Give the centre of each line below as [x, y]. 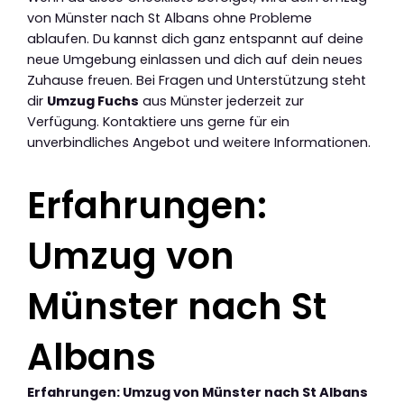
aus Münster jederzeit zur [221, 101]
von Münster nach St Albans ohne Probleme [170, 18]
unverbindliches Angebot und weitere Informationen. [199, 143]
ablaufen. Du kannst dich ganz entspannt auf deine [195, 39]
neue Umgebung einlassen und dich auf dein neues [195, 60]
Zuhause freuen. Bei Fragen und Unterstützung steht [197, 81]
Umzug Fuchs [93, 101]
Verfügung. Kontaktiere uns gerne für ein [158, 122]
